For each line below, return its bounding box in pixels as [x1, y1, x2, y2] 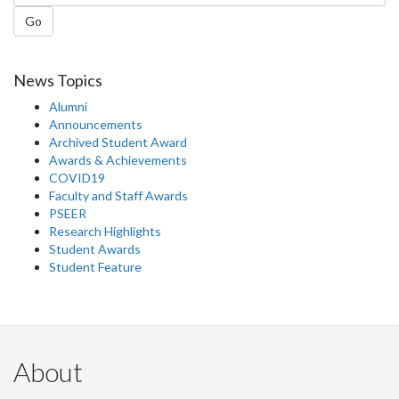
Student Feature [49, 258, 142, 274]
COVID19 [49, 169, 105, 185]
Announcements [49, 116, 142, 132]
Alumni [49, 98, 87, 114]
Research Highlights [49, 223, 161, 239]
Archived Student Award [49, 134, 187, 150]
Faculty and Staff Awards [49, 187, 188, 203]
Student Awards [49, 240, 141, 256]
